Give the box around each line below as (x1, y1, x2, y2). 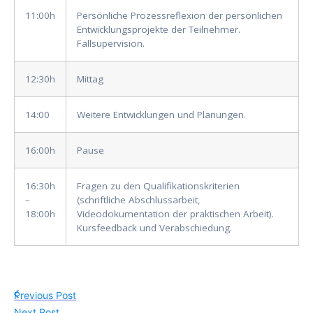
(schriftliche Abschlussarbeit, (77, 194, 201, 207)
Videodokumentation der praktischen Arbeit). (77, 208, 274, 221)
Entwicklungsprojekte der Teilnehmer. (77, 23, 240, 36)
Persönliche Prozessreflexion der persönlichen (77, 9, 282, 22)
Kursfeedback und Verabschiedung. (77, 221, 232, 235)
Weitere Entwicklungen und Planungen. (77, 108, 246, 122)
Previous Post (14, 289, 76, 302)
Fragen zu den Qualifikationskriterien (77, 180, 240, 193)
